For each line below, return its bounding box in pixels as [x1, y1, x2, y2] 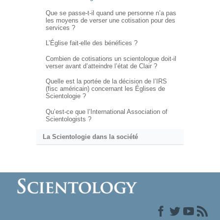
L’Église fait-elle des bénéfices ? [45, 39, 137, 47]
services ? [45, 24, 75, 31]
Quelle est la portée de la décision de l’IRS [45, 78, 167, 85]
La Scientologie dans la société [42, 133, 138, 141]
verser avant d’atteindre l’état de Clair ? [45, 62, 157, 70]
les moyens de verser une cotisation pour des [45, 16, 175, 24]
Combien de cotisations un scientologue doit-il [45, 55, 176, 62]
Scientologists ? [45, 115, 91, 123]
